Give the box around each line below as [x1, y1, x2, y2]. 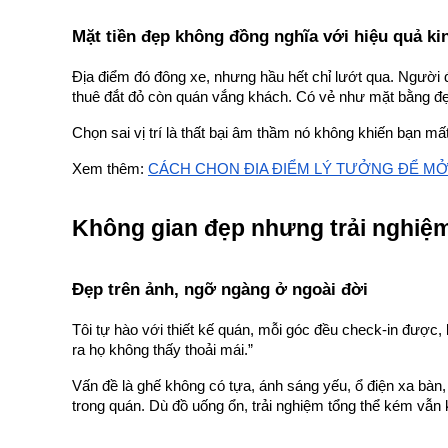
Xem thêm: [72, 161, 144, 178]
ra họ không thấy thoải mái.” [72, 342, 253, 359]
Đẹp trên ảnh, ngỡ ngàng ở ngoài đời [72, 279, 368, 300]
